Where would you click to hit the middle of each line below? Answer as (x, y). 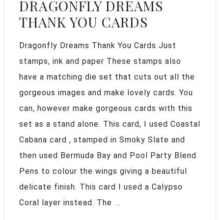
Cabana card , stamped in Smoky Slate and (102, 140)
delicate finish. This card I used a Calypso (101, 187)
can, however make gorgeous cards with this (106, 109)
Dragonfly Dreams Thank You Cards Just (98, 46)
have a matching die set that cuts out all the (107, 77)
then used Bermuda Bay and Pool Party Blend (108, 156)
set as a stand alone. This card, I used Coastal (110, 124)
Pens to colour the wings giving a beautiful (103, 171)
